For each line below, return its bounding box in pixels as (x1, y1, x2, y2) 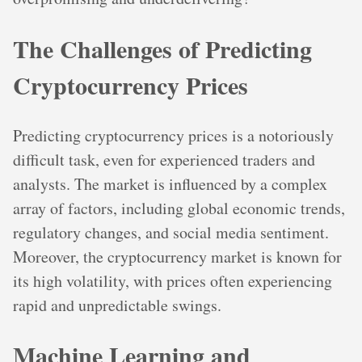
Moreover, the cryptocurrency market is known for (13, 245, 342, 267)
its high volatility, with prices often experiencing (13, 269, 332, 292)
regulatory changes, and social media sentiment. (13, 221, 329, 243)
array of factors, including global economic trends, (13, 196, 345, 219)
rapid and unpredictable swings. (13, 293, 221, 316)
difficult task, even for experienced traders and (13, 148, 315, 170)
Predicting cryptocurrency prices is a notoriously (13, 124, 334, 146)
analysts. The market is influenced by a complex (13, 172, 327, 195)
